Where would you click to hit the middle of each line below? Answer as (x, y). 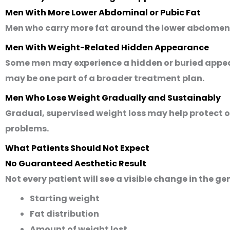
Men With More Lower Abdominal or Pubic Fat (103, 13)
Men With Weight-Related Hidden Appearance (107, 47)
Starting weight (65, 198)
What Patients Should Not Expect (77, 148)
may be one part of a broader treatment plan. (105, 78)
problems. (27, 129)
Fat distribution (64, 214)
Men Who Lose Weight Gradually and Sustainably (113, 98)
